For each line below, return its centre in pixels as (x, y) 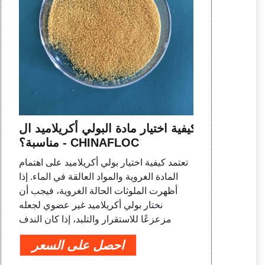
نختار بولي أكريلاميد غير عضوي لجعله (91, 205)
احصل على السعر (78, 245)
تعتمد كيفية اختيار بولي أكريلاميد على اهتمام (103, 162)
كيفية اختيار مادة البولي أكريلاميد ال (107, 128)
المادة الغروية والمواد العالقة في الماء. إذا (98, 176)
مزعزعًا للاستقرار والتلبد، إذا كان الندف (95, 219)
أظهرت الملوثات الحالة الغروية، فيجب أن (98, 190)
